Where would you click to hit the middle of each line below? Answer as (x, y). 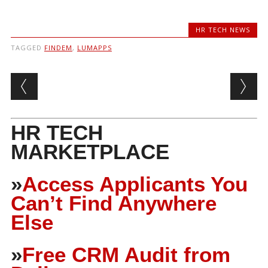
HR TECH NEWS (223, 29)
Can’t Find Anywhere (113, 203)
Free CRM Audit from (126, 254)
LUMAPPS (94, 47)
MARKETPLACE (90, 151)
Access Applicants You (135, 184)
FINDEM (58, 47)
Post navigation (88, 82)
